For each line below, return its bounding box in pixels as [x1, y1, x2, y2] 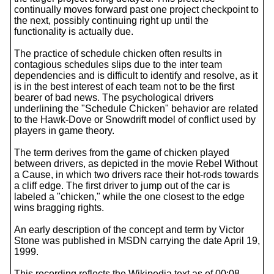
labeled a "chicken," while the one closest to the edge [14, 191, 245, 202]
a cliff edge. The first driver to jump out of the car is [14, 180, 230, 191]
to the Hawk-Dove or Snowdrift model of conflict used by [14, 114, 256, 125]
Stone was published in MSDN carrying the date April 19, [14, 235, 260, 246]
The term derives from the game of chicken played [14, 147, 229, 158]
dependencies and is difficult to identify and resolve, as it [14, 70, 257, 81]
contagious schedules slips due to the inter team [14, 59, 222, 70]
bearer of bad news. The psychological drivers [14, 92, 213, 103]
